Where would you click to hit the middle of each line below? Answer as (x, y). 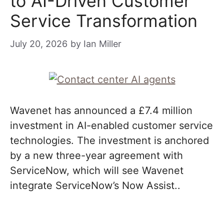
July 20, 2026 (39, 44)
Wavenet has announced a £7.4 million (101, 110)
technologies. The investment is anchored (109, 140)
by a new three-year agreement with (96, 155)
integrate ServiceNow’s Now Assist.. (95, 185)
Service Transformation (104, 21)
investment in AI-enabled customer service (111, 125)
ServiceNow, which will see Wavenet (97, 170)
